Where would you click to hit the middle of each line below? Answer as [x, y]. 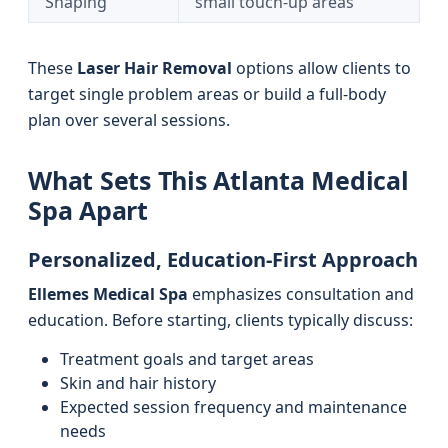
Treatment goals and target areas [187, 359]
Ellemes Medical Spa [108, 294]
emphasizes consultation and [301, 294]
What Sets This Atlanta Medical [218, 180]
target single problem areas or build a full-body [207, 94]
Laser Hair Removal [154, 68]
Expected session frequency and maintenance [233, 407]
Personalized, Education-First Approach [223, 259]
